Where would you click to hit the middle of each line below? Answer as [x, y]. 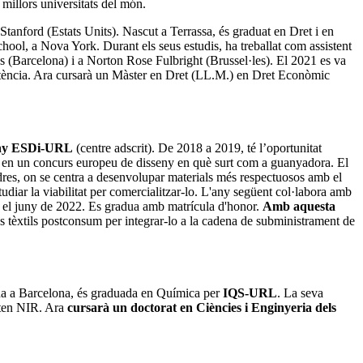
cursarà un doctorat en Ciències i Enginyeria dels [202, 308]
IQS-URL [250, 293]
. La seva [300, 293]
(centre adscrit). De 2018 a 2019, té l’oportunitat [197, 147]
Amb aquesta [299, 206]
